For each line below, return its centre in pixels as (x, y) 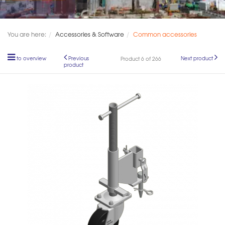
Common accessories (165, 34)
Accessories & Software (90, 34)
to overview (31, 58)
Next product (197, 58)
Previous (79, 58)
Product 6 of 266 (141, 59)
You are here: (27, 34)
